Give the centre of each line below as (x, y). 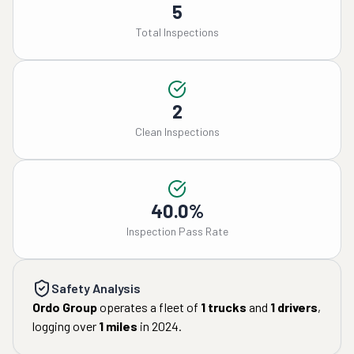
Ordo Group (65, 307)
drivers (296, 307)
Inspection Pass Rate (177, 231)
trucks (226, 307)
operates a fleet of (148, 307)
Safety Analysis (96, 288)
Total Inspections (177, 32)
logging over (64, 326)
